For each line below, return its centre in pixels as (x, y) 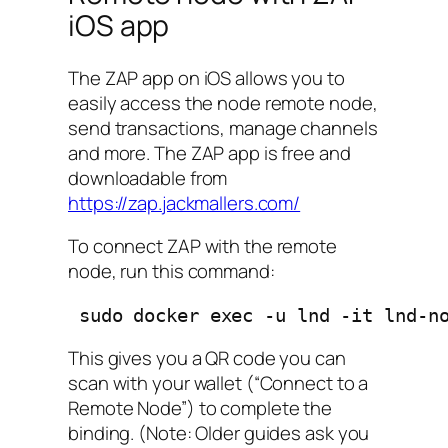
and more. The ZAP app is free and (209, 152)
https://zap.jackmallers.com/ (184, 202)
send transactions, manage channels (223, 127)
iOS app (119, 26)
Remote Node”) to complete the (200, 408)
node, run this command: (171, 271)
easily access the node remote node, (223, 102)
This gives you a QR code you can (207, 358)
